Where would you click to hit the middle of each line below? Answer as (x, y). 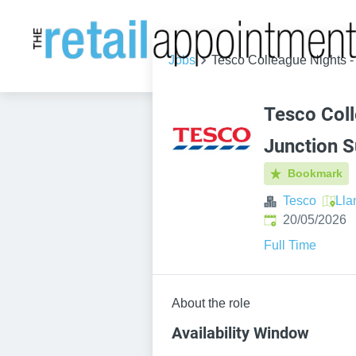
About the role (211, 303)
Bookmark (315, 173)
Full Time (290, 245)
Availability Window (240, 333)
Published (292, 219)
